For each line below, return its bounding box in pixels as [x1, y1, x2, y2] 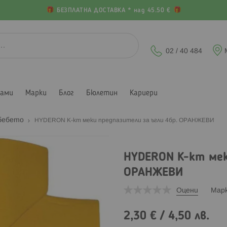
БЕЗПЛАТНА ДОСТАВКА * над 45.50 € [54, 8, 173, 14]
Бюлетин [86, 89, 118, 97]
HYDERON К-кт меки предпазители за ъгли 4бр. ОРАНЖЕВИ [34, 117, 214, 123]
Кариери [130, 89, 158, 97]
